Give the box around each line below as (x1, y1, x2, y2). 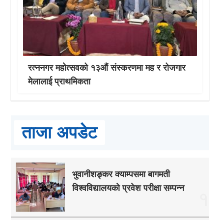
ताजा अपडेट (22, 123, 98, 142)
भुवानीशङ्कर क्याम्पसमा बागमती (72, 169, 170, 180)
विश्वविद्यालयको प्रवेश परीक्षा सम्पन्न (72, 183, 185, 193)
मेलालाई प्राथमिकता (28, 77, 91, 87)
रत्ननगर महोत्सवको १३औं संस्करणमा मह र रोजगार (28, 63, 186, 73)
